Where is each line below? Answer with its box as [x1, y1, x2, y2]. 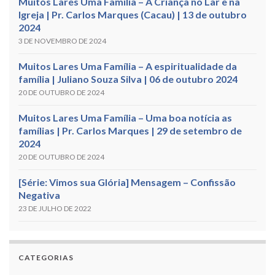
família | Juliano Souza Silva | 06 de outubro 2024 [18, 72, 238, 85]
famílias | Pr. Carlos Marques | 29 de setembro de [18, 124, 242, 136]
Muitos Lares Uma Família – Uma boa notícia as [18, 111, 232, 123]
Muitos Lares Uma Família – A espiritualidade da [18, 60, 237, 72]
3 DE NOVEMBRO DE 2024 [18, 36, 106, 45]
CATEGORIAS [18, 252, 74, 262]
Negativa [18, 188, 60, 201]
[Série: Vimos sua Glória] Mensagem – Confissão [18, 176, 236, 188]
